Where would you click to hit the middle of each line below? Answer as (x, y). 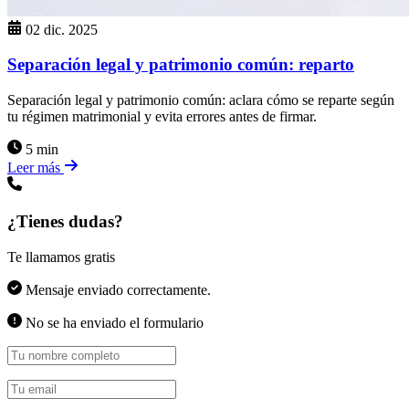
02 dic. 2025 (62, 29)
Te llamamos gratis (61, 257)
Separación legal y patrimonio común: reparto (181, 65)
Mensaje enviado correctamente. (116, 289)
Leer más (36, 168)
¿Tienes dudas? (65, 221)
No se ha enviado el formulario (113, 322)
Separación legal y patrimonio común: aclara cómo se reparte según (201, 100)
